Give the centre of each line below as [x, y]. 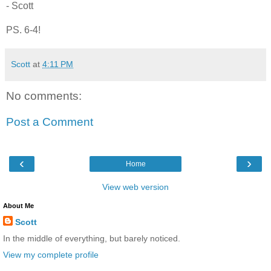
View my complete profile [51, 255]
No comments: [44, 96]
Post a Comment [50, 122]
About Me [18, 205]
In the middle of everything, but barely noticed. [92, 238]
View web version [135, 187]
